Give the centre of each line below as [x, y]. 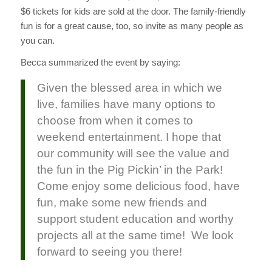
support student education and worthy [135, 219]
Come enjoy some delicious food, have [138, 186]
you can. [37, 40]
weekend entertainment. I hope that [129, 137]
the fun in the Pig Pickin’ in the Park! [130, 170]
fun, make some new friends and [122, 203]
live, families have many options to [126, 104]
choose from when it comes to [115, 121]
